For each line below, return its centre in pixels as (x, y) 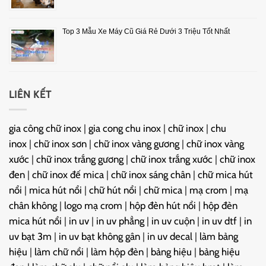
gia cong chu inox (125, 128)
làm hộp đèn (117, 251)
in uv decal (170, 236)
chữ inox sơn (60, 143)
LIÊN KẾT (30, 95)
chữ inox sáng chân (151, 174)
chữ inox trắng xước (172, 159)
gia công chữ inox (45, 128)
